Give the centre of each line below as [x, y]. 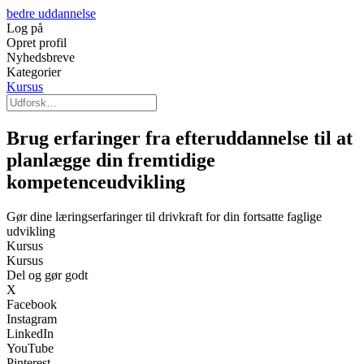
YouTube [30, 348]
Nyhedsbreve [41, 57]
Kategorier [34, 72]
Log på [25, 28]
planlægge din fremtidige [111, 160]
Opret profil [37, 43]
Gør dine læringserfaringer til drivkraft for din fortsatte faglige [164, 216]
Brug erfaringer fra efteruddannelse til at [180, 138]
